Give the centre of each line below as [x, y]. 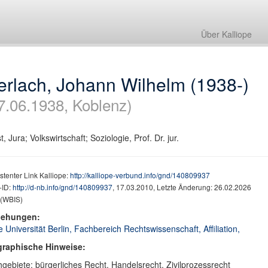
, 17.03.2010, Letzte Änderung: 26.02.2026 [182, 187]
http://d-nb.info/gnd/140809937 [62, 187]
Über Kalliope [226, 34]
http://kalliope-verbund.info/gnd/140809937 [140, 175]
